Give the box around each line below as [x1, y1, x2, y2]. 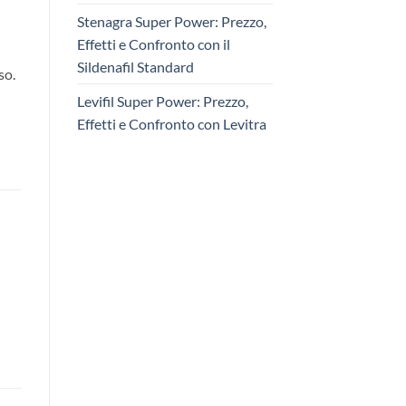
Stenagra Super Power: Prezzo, [76, 13, 266, 31]
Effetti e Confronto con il [76, 35, 230, 53]
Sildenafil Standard [76, 58, 194, 76]
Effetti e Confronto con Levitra [76, 115, 266, 133]
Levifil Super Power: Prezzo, [76, 92, 248, 111]
